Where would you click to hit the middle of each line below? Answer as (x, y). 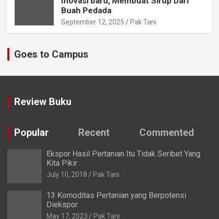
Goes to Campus (51, 55)
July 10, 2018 (67, 175)
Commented (166, 133)
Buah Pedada (86, 11)
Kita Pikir (62, 163)
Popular (32, 133)
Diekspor (62, 205)
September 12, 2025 (93, 22)
